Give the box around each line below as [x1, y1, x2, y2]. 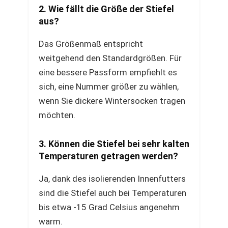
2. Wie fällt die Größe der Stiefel [39, 4, 174, 14]
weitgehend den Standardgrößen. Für [39, 53, 182, 63]
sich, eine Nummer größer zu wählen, [39, 81, 179, 92]
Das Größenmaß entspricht [39, 39, 143, 49]
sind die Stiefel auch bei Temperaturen [39, 188, 186, 198]
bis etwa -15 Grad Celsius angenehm [39, 202, 180, 212]
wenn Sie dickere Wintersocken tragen [39, 96, 185, 106]
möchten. [39, 110, 75, 120]
